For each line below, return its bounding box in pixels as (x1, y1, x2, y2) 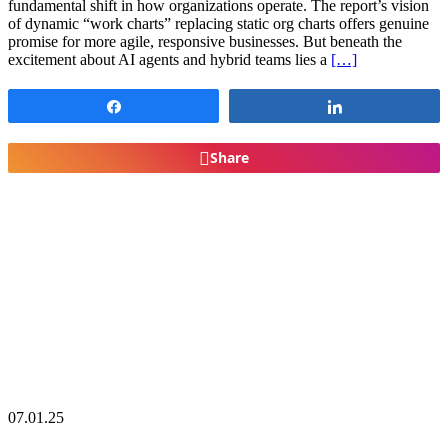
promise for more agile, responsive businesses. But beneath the (8, 32, 402, 50)
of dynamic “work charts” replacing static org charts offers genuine (8, 14, 429, 32)
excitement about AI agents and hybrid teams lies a (8, 50, 331, 68)
